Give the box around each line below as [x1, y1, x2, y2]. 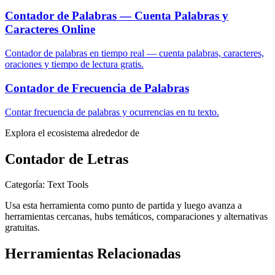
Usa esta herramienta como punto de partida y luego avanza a [5, 200, 242, 211]
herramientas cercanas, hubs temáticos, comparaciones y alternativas [5, 211, 268, 222]
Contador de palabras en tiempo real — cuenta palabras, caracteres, [5, 48, 264, 59]
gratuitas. [5, 222, 40, 233]
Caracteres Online [5, 23, 95, 36]
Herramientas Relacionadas [5, 246, 180, 262]
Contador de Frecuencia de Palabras [5, 81, 189, 95]
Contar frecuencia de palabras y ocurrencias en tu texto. [5, 106, 219, 117]
